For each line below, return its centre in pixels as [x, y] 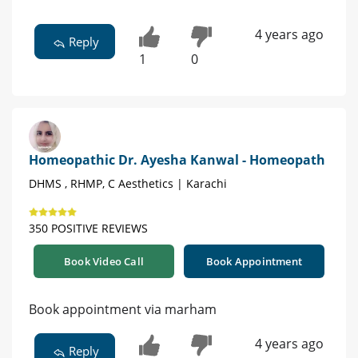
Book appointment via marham [123, 309]
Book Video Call [104, 261]
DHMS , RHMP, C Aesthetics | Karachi [128, 183]
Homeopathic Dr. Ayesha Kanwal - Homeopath [177, 159]
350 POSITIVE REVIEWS [88, 228]
